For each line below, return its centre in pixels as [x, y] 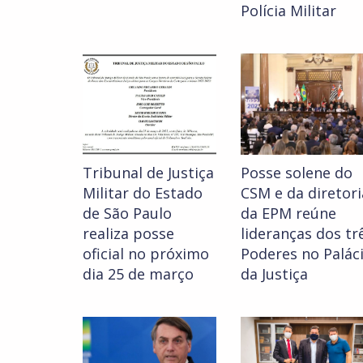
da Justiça [274, 274]
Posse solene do [297, 173]
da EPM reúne [288, 214]
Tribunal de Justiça [148, 173]
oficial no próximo [146, 254]
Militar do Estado [143, 193]
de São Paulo [127, 214]
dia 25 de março [138, 274]
